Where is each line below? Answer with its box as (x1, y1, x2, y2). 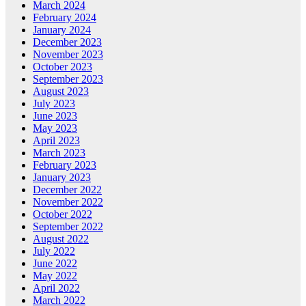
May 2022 (33, 270, 77, 282)
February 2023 (33, 159, 96, 171)
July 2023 (33, 98, 75, 110)
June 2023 (33, 110, 77, 122)
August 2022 (33, 233, 89, 245)
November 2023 (33, 48, 103, 61)
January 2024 (33, 24, 91, 36)
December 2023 (33, 36, 102, 48)
